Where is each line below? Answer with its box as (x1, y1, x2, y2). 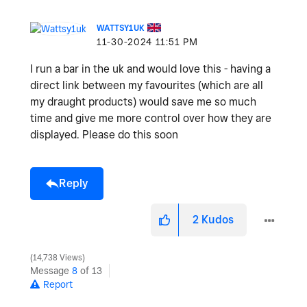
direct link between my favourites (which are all (30, 79, 263, 93)
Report (43, 279, 73, 291)
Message (30, 265, 72, 277)
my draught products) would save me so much (30, 95, 256, 109)
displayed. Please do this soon (30, 128, 178, 142)
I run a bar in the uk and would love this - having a (30, 62, 271, 76)
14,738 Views (31, 253, 84, 263)
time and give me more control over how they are (30, 112, 271, 125)
